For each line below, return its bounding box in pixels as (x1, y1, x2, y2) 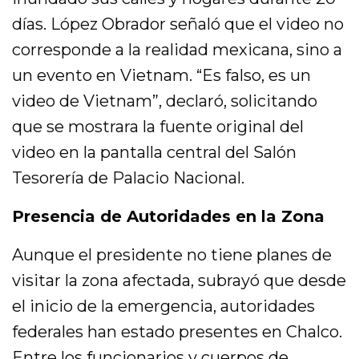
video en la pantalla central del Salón (12, 143, 297, 163)
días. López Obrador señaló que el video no (12, 14, 345, 34)
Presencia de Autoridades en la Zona (12, 207, 325, 227)
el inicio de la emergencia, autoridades (12, 296, 316, 317)
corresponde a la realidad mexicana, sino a (12, 40, 343, 60)
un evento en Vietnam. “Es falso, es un (12, 66, 312, 86)
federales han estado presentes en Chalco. (12, 322, 343, 342)
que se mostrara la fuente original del (12, 117, 305, 137)
